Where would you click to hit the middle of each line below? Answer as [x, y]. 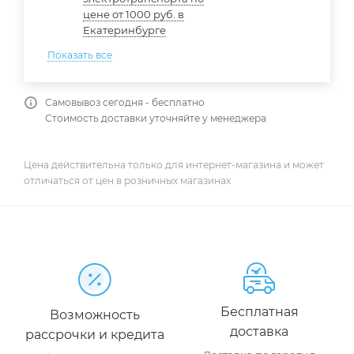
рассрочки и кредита [95, 335]
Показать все [80, 55]
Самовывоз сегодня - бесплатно [125, 102]
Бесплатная [259, 312]
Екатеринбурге [124, 30]
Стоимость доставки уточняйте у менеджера [156, 118]
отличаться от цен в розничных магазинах [127, 181]
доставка [259, 332]
